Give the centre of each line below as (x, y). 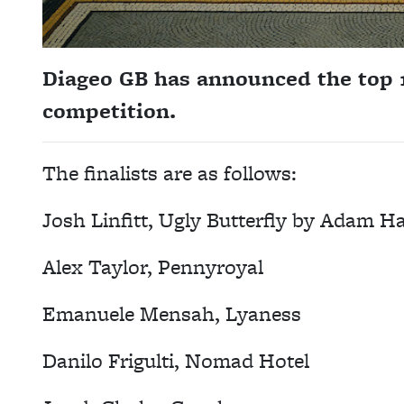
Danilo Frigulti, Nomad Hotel (176, 360)
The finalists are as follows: (170, 173)
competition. (112, 110)
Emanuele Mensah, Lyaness (172, 313)
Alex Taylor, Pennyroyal (153, 266)
